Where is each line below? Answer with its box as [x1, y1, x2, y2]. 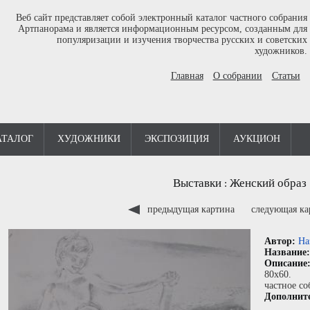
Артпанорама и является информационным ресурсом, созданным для [17, 24, 307, 34]
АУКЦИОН [233, 134, 280, 144]
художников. [254, 46, 307, 56]
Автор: [264, 236, 298, 246]
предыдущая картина [144, 204, 237, 215]
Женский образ [230, 176, 307, 190]
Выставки [173, 176, 221, 190]
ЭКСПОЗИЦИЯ [145, 134, 209, 144]
